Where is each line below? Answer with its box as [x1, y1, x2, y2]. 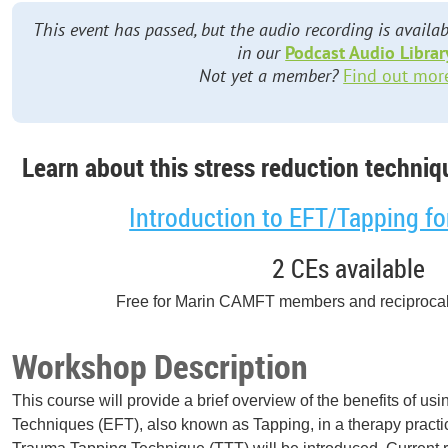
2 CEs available [271, 250, 425, 286]
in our [237, 41, 286, 64]
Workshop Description [12, 343, 309, 390]
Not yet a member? [199, 64, 344, 87]
